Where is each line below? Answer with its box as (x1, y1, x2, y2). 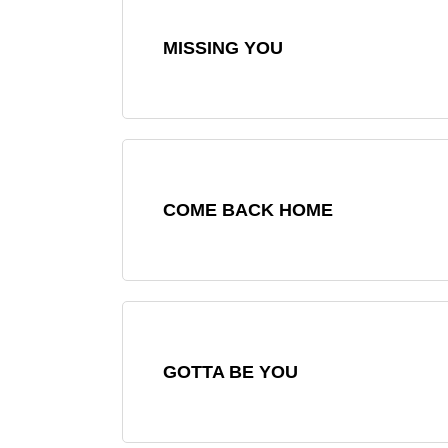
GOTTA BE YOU (163, 361, 298, 382)
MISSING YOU (163, 37, 283, 58)
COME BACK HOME (163, 199, 333, 220)
